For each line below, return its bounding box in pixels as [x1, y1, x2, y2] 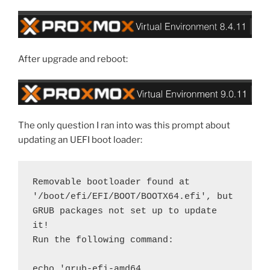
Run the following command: [33, 234, 174, 245]
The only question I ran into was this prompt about [18, 120, 230, 131]
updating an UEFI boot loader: [18, 134, 142, 146]
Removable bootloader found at [33, 177, 190, 187]
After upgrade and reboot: [18, 53, 128, 64]
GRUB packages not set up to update [33, 206, 217, 216]
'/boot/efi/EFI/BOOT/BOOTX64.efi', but [33, 191, 233, 202]
